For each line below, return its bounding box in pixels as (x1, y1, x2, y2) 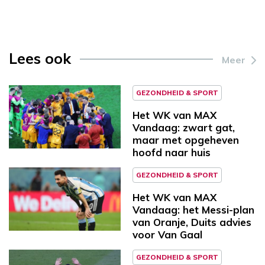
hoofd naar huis (132, 146, 211, 159)
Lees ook (9, 49, 71, 67)
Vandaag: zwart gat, (132, 121, 235, 134)
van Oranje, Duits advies (132, 215, 251, 228)
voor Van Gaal (132, 228, 202, 241)
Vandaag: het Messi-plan (132, 203, 254, 216)
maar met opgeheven (132, 133, 239, 146)
